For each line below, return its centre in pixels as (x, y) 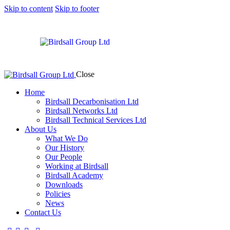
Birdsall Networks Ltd (81, 111)
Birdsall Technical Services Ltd (96, 120)
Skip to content (28, 8)
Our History (65, 148)
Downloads (64, 185)
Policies (58, 194)
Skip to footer (77, 8)
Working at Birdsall (77, 166)
